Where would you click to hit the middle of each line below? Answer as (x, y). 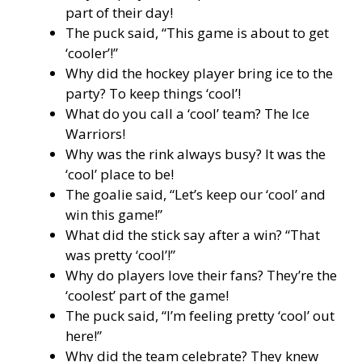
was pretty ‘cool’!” (120, 255)
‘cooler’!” (92, 53)
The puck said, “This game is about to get (197, 33)
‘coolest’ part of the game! (147, 295)
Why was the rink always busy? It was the (196, 154)
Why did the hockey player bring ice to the (199, 73)
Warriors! (95, 134)
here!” (84, 336)
